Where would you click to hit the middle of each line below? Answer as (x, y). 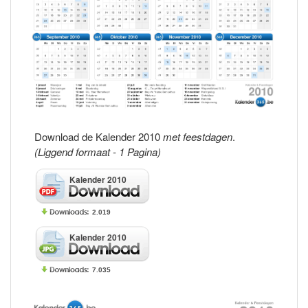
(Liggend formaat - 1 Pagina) (98, 151)
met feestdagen (198, 136)
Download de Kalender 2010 (99, 136)
